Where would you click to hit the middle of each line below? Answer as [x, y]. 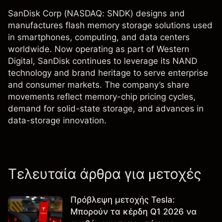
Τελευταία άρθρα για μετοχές [105, 174]
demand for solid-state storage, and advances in [106, 109]
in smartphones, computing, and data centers [99, 37]
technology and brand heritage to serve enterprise [108, 73]
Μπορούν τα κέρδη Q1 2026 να [134, 212]
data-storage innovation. [57, 120]
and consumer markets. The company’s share [99, 85]
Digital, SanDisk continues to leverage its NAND [103, 61]
